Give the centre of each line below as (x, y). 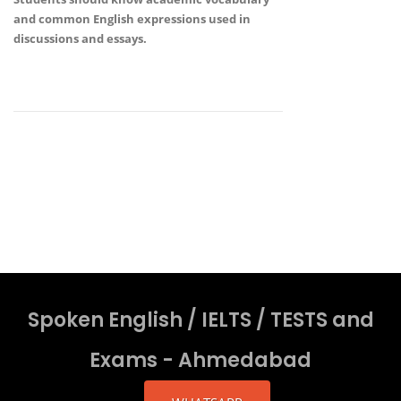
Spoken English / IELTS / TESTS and (200, 320)
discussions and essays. (80, 39)
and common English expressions (110, 19)
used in (228, 19)
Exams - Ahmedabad (200, 361)
